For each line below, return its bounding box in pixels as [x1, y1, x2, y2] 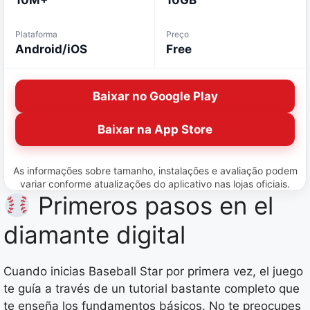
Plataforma [15, 29, 57, 40]
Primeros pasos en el [30, 191, 273, 221]
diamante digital [3, 220, 185, 250]
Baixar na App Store [98, 122, 212, 136]
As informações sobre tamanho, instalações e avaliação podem [12, 165, 298, 177]
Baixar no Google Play [92, 89, 218, 103]
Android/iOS [15, 42, 87, 57]
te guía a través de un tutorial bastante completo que [3, 282, 300, 296]
